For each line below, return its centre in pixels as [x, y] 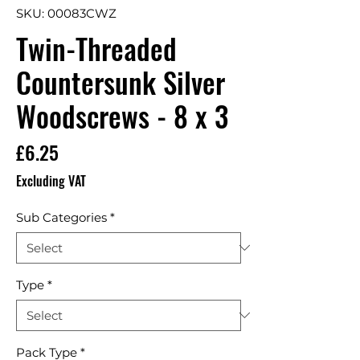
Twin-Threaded [96, 48]
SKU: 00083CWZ [66, 13]
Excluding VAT [51, 180]
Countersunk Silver [121, 82]
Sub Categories [61, 217]
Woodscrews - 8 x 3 [122, 115]
